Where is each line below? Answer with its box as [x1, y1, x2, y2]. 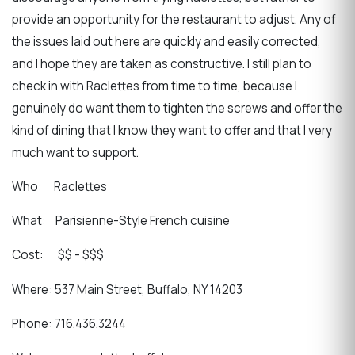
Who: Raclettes [12, 178, 107, 196]
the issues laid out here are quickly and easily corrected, [12, 32, 321, 50]
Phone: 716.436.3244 [12, 315, 126, 332]
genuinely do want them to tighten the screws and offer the [12, 99, 342, 116]
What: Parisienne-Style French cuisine [12, 212, 230, 230]
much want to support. [12, 143, 141, 161]
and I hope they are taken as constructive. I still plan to [12, 55, 311, 72]
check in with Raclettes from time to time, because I [12, 77, 297, 94]
